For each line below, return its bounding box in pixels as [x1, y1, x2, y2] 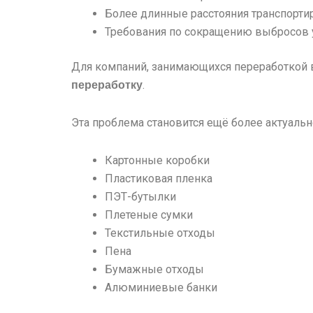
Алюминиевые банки [105, 280, 217, 294]
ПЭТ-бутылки [105, 189, 176, 203]
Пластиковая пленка [105, 171, 212, 185]
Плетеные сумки [105, 208, 193, 221]
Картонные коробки [105, 153, 210, 167]
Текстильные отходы [105, 226, 215, 240]
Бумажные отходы [105, 262, 204, 276]
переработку [71, 78, 143, 91]
